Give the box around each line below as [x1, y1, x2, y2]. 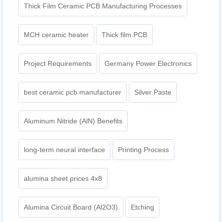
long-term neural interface [24, 146, 106, 154]
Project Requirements [24, 59, 92, 68]
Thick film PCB [102, 31, 148, 39]
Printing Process [118, 146, 169, 154]
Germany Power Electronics [105, 59, 192, 68]
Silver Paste [134, 88, 172, 97]
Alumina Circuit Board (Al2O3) [24, 203, 118, 212]
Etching [131, 203, 155, 212]
